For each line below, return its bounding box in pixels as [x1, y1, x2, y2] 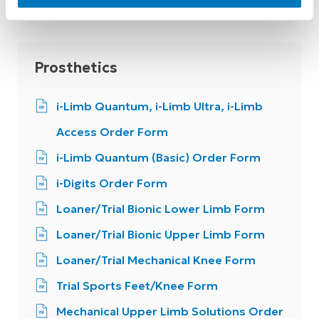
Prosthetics [34, 58, 117, 77]
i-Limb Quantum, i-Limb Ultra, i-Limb [56, 99, 263, 113]
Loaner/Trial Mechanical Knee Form [56, 253, 256, 267]
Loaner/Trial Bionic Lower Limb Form [56, 202, 265, 216]
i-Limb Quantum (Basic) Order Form [56, 150, 261, 164]
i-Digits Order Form [56, 176, 167, 190]
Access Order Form [56, 125, 168, 139]
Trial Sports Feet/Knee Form [56, 278, 218, 293]
